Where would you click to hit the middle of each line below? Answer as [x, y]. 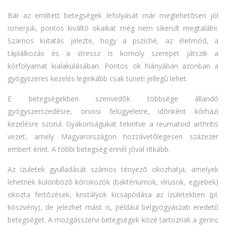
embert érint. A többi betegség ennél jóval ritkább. [89, 149]
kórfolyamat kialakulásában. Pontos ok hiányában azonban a [113, 66]
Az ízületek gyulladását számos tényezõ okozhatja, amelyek [113, 169]
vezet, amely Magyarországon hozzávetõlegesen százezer [113, 137]
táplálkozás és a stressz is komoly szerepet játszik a [113, 53]
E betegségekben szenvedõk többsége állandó [113, 99]
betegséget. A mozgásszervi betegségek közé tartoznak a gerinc [113, 220]
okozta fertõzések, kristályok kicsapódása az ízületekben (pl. [113, 195]
